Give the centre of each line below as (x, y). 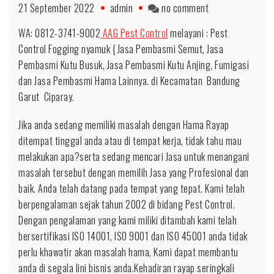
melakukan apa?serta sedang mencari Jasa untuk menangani (134, 157)
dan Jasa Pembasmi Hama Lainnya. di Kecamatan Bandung (129, 81)
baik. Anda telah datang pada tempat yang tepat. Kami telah (131, 188)
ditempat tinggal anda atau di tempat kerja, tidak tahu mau (130, 141)
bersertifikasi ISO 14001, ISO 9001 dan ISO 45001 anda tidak (133, 236)
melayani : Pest (198, 33)
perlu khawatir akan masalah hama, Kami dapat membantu (128, 252)
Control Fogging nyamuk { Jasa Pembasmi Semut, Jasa (121, 49)
